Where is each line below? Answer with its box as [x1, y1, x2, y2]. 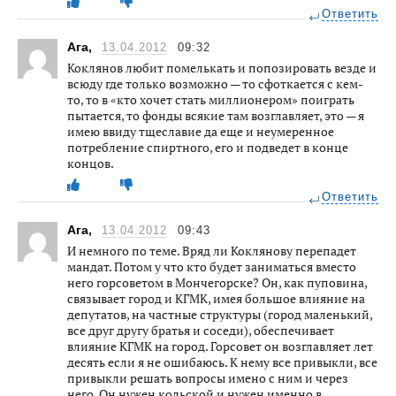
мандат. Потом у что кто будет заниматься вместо [67, 257, 356, 275]
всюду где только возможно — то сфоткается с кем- [67, 74, 363, 92]
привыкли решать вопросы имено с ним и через [67, 369, 348, 386]
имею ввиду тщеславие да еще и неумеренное [67, 122, 334, 140]
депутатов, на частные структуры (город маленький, [67, 305, 372, 323]
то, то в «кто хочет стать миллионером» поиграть [67, 90, 354, 108]
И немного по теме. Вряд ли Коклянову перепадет [67, 241, 356, 259]
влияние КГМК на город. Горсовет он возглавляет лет [67, 337, 373, 354]
